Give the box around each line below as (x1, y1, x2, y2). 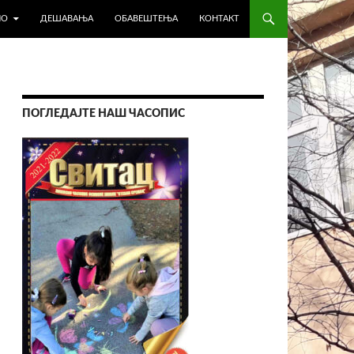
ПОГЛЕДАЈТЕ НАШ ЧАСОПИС (22, 108, 185, 119)
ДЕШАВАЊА (40, 14, 93, 23)
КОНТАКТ (199, 14, 239, 23)
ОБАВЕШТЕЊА (115, 14, 178, 23)
